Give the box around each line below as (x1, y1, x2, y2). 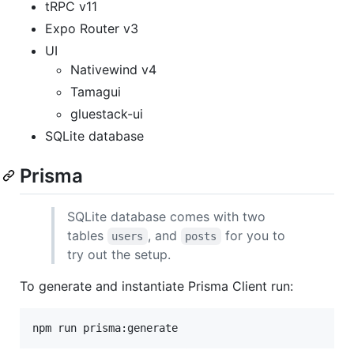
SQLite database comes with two (67, 209, 265, 225)
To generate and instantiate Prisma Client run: (20, 278, 293, 295)
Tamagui (70, 83, 121, 100)
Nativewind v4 (70, 61, 156, 77)
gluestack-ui (70, 105, 143, 122)
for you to (220, 228, 289, 244)
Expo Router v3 (45, 20, 138, 36)
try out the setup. (67, 247, 171, 263)
